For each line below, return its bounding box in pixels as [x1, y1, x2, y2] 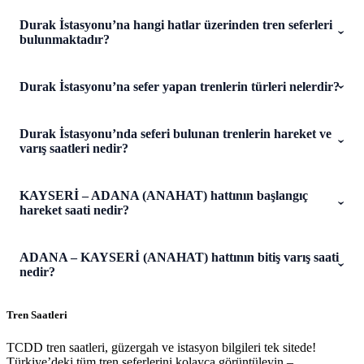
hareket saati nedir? [19, 202, 129, 217]
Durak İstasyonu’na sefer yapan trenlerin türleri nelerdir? [19, 79, 340, 93]
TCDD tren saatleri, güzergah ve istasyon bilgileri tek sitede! [6, 340, 316, 354]
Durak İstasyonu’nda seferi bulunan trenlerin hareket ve [19, 126, 331, 141]
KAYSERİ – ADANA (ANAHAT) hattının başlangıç [19, 188, 308, 202]
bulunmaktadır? [19, 32, 110, 46]
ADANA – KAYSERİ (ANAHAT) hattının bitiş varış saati [19, 249, 339, 264]
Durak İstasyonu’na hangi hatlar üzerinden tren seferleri [19, 17, 332, 32]
